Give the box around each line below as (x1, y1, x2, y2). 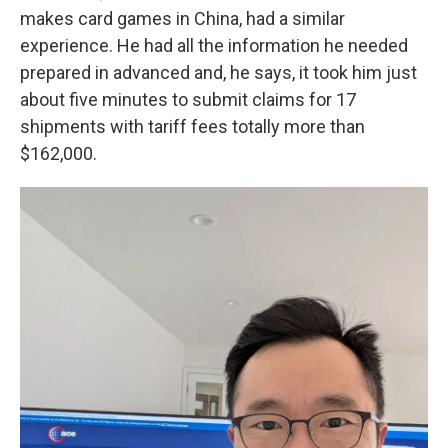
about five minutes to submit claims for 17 (20, 89, 356, 110)
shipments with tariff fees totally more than (20, 116, 365, 137)
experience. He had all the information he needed (20, 35, 408, 56)
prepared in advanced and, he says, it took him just (20, 62, 417, 83)
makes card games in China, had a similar (20, 8, 345, 29)
